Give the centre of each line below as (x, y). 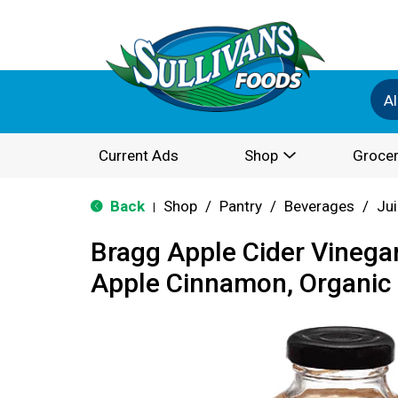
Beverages (319, 206)
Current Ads (139, 155)
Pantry (241, 206)
